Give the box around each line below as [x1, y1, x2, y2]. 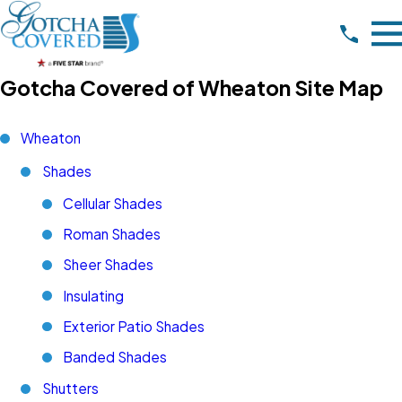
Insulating [63, 286, 125, 304]
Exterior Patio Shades [63, 317, 205, 335]
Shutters [41, 380, 99, 398]
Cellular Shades [63, 195, 163, 213]
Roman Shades [63, 225, 162, 243]
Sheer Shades [63, 256, 154, 274]
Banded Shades [63, 347, 168, 365]
